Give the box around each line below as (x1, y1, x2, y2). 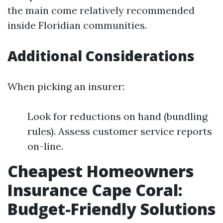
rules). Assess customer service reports (27, 125, 212, 137)
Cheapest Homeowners (7, 160, 194, 182)
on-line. (27, 140, 63, 152)
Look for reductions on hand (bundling (27, 110, 208, 122)
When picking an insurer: (7, 80, 124, 93)
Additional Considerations (7, 46, 195, 65)
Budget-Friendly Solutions (7, 198, 216, 220)
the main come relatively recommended (7, 4, 195, 16)
